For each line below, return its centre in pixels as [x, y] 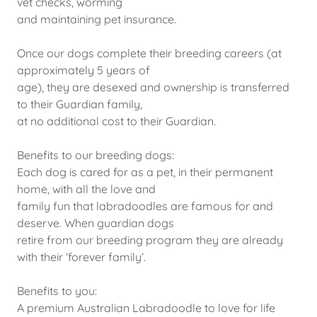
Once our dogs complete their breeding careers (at [149, 53]
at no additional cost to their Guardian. [116, 121]
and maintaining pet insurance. [97, 19]
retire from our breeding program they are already [150, 240]
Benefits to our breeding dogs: [96, 155]
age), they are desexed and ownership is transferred [153, 87]
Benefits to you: [57, 290]
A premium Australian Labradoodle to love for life [146, 307]
